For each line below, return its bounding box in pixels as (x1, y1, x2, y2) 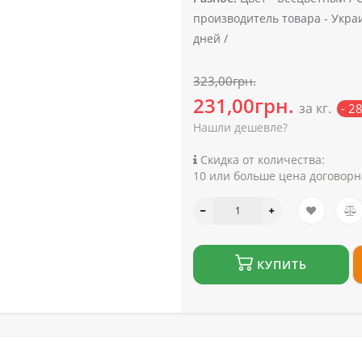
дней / (193, 31, 228, 46)
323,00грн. (193, 73, 256, 89)
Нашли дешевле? (193, 120, 288, 135)
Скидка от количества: (197, 152, 325, 167)
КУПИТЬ (257, 257, 307, 272)
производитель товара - (193, 11, 328, 26)
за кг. (299, 99, 331, 117)
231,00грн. (193, 92, 294, 119)
